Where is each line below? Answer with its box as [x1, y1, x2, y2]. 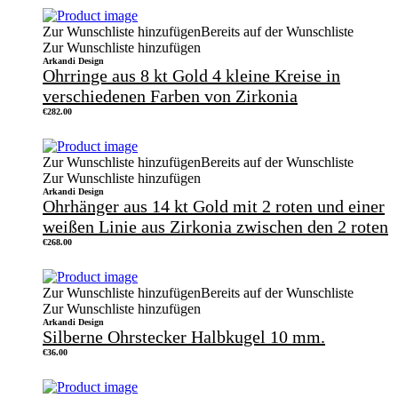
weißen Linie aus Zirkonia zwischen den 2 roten [43, 216, 388, 236]
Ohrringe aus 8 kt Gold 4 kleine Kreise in [43, 65, 340, 85]
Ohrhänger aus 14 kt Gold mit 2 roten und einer [43, 195, 385, 216]
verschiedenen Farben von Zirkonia [43, 85, 298, 106]
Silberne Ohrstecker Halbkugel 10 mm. [43, 326, 325, 346]
